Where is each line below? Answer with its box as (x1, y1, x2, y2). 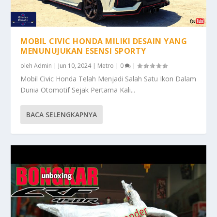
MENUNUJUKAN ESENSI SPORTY (20, 46, 146, 57)
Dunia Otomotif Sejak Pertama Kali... (20, 85, 136, 95)
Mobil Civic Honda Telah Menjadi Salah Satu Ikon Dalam (20, 74, 197, 84)
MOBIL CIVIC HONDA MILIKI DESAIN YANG (20, 36, 187, 47)
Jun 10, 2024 (58, 62, 92, 70)
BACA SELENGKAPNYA (26, 110, 97, 120)
